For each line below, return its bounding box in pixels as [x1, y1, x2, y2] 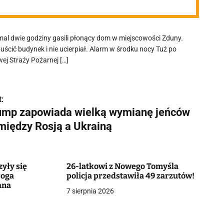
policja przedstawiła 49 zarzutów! [66, 171, 194, 180]
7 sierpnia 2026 [66, 187, 114, 195]
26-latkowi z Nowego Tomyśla [66, 161, 178, 171]
